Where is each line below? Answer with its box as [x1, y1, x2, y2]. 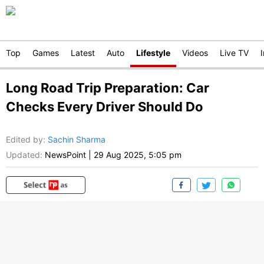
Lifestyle [136, 48, 170, 58]
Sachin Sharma [48, 134, 105, 145]
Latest [71, 48, 95, 58]
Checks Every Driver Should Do [6, 99, 203, 114]
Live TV [220, 48, 249, 58]
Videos [182, 48, 208, 58]
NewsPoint [45, 150, 86, 160]
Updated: [6, 150, 42, 160]
